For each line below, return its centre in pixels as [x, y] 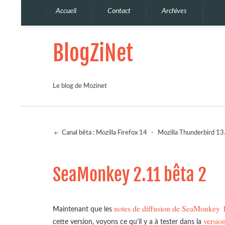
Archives [174, 11]
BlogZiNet [93, 53]
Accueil [66, 11]
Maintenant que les [83, 209]
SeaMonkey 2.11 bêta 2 [130, 175]
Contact [119, 11]
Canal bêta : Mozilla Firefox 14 [104, 133]
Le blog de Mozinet [80, 86]
